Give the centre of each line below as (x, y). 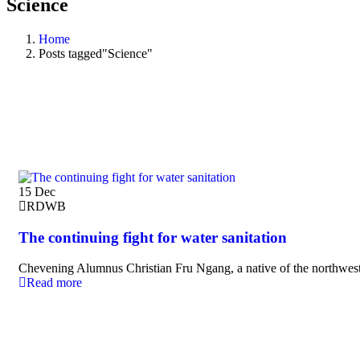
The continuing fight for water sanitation (153, 237)
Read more (54, 283)
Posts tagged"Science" (96, 53)
